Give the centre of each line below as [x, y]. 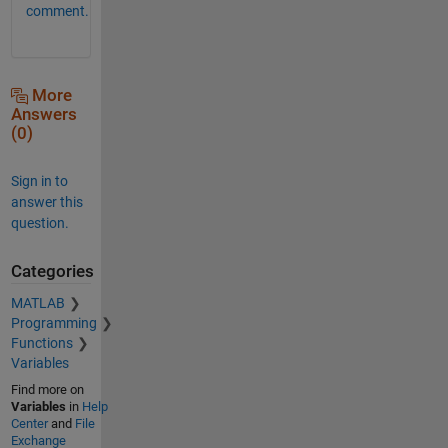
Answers [43, 114]
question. [39, 222]
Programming [53, 323]
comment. [57, 10]
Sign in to [39, 180]
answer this [46, 201]
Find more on [47, 390]
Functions [41, 343]
